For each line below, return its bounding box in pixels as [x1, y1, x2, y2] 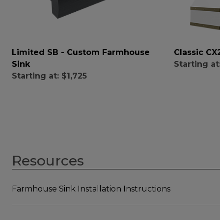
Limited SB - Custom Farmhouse [12, 47, 150, 57]
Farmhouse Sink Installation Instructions [12, 184, 170, 194]
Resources [12, 152, 84, 169]
